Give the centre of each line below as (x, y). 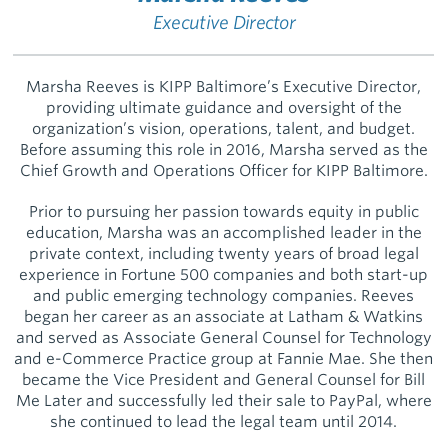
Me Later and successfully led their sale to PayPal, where (223, 401)
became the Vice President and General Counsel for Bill (224, 380)
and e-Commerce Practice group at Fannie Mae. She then (224, 359)
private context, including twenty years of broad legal (223, 254)
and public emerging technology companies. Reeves (224, 296)
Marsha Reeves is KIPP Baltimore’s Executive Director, (224, 87)
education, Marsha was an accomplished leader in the (223, 233)
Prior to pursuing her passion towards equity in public (223, 212)
